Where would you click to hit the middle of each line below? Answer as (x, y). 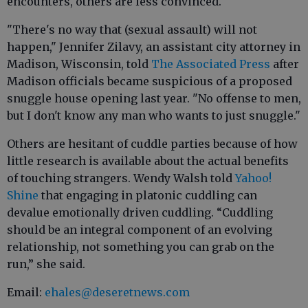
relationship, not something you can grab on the (141, 247)
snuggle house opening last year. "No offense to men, (154, 98)
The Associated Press (211, 64)
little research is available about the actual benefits (148, 161)
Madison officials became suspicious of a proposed (150, 81)
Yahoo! (253, 178)
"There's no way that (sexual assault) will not (132, 30)
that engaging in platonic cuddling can (148, 195)
